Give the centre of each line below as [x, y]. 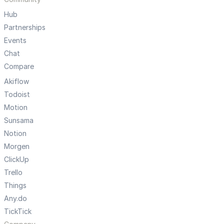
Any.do [15, 198]
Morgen [17, 146]
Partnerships [25, 27]
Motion [16, 107]
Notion [15, 133]
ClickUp [16, 159]
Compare [19, 66]
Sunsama [19, 120]
